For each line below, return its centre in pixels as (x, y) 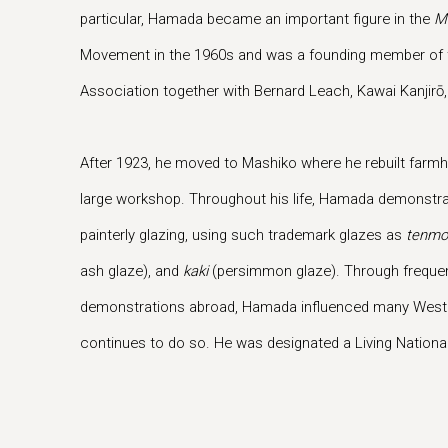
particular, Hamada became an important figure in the (257, 19)
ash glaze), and (131, 271)
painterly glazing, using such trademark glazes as (243, 235)
